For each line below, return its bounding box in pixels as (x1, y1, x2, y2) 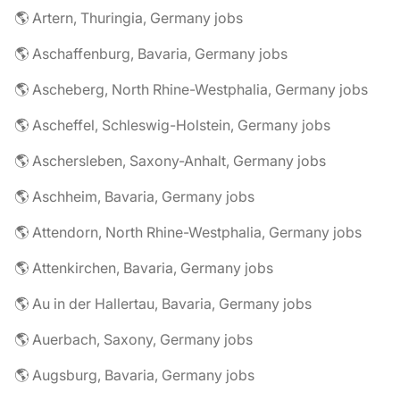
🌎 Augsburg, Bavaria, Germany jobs (14, 366, 254, 384)
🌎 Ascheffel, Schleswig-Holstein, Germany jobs (14, 116, 330, 134)
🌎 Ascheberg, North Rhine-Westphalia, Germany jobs (14, 80, 368, 98)
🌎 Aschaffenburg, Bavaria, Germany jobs (14, 45, 287, 62)
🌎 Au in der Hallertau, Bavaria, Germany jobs (14, 295, 312, 312)
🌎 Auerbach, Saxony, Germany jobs (14, 330, 253, 348)
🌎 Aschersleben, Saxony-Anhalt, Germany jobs (14, 152, 326, 170)
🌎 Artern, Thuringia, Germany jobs (14, 9, 243, 27)
